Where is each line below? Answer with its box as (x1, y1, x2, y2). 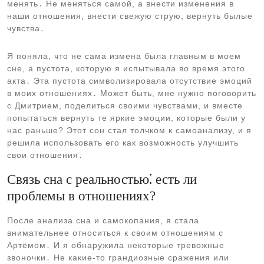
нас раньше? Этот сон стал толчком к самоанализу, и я (7, 126, 252, 135)
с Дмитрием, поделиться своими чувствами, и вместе (7, 101, 243, 110)
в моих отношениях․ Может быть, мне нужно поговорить (7, 88, 256, 98)
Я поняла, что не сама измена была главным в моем (7, 51, 241, 61)
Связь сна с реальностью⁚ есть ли (7, 171, 197, 187)
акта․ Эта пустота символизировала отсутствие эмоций (7, 76, 252, 85)
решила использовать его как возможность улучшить (7, 138, 239, 147)
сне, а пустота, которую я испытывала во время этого (7, 64, 245, 73)
